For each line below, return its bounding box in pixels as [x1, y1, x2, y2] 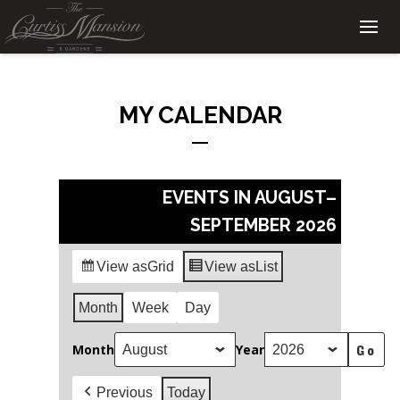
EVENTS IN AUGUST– [162, 187, 337, 208]
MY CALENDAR [118, 102, 282, 129]
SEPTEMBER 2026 [190, 215, 337, 236]
